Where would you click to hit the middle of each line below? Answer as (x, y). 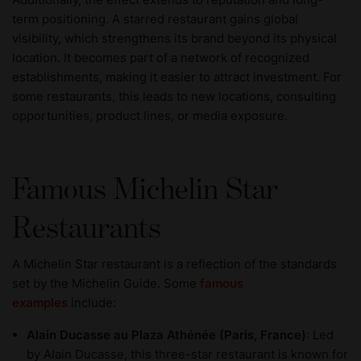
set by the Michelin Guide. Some (106, 284)
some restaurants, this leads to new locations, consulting (174, 97)
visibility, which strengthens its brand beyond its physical (174, 39)
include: (93, 303)
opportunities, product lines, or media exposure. (150, 116)
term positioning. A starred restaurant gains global (155, 19)
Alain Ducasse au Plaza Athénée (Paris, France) (166, 335)
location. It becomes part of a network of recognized (161, 58)
